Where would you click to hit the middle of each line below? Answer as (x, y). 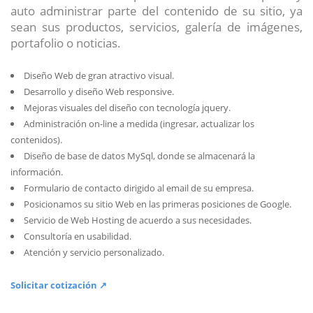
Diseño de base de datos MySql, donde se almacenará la (139, 155)
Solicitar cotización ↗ (59, 285)
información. (37, 172)
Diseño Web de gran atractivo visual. (99, 75)
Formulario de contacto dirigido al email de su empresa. (138, 188)
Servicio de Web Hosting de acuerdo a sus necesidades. (137, 220)
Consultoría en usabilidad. (77, 236)
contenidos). (36, 139)
